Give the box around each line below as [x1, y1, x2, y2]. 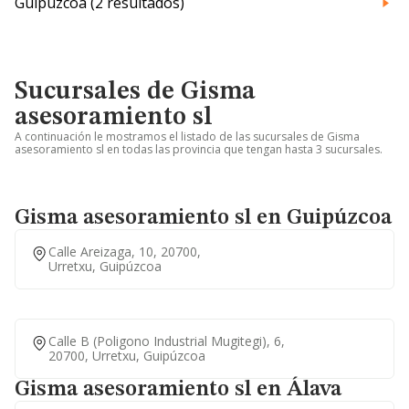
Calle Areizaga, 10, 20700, [48, 243, 201, 260]
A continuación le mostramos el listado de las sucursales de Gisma [15, 129, 360, 144]
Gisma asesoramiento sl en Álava [15, 379, 341, 401]
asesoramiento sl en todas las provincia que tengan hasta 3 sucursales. [15, 142, 383, 157]
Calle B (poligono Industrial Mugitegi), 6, [48, 332, 285, 350]
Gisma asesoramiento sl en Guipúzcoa [15, 207, 392, 229]
